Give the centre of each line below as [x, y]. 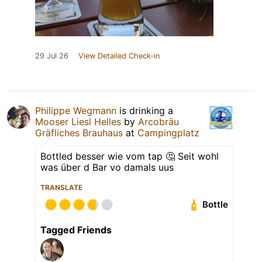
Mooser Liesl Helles [78, 121]
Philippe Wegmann [76, 110]
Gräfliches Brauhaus [79, 132]
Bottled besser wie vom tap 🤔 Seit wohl [130, 156]
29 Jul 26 [52, 56]
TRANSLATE [61, 187]
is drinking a [145, 110]
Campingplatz [168, 132]
